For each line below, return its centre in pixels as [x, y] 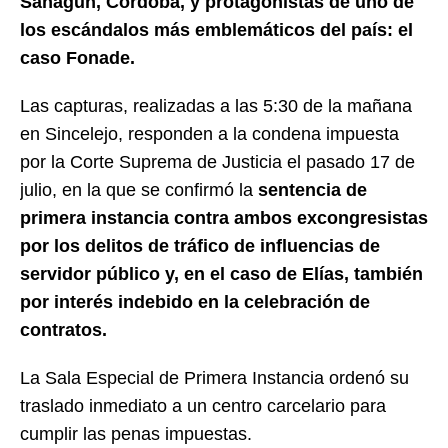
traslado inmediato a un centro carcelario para [203, 405]
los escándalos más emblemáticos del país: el [216, 29]
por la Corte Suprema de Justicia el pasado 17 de [217, 161]
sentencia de [312, 189]
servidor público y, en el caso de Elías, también [221, 273]
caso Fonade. [77, 57]
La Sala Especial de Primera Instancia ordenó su [214, 377]
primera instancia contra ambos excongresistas [224, 217]
